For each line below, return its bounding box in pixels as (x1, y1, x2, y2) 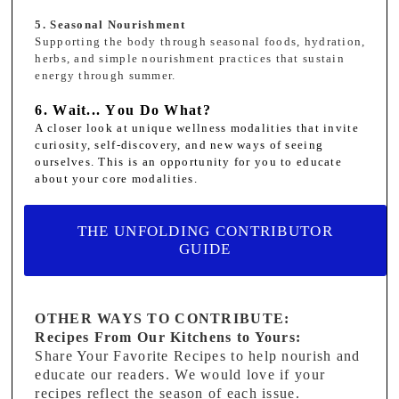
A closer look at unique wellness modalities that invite (35, 121, 359, 134)
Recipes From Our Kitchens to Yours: (35, 330, 302, 346)
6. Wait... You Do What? (35, 102, 211, 118)
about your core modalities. (35, 172, 198, 185)
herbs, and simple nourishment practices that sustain (35, 52, 345, 65)
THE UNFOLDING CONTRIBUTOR (77, 222, 333, 240)
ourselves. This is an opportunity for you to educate (35, 155, 342, 168)
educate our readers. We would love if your (35, 367, 326, 383)
